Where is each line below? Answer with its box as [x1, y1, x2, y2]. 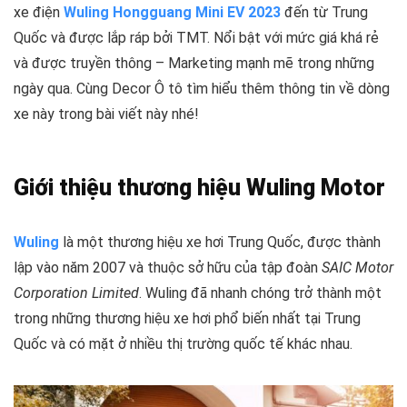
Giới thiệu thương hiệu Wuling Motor [14, 174, 385, 201]
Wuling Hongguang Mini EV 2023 [64, 4, 281, 21]
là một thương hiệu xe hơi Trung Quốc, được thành [59, 233, 381, 251]
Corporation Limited [14, 284, 139, 302]
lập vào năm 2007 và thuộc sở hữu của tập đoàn [14, 259, 322, 276]
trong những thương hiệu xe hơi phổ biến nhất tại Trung [14, 310, 361, 327]
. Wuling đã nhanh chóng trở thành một [139, 284, 382, 302]
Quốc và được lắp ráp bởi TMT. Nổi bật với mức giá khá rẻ [14, 29, 379, 46]
